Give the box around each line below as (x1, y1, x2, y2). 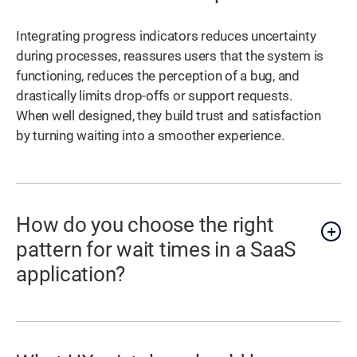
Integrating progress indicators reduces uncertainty (16, 29, 316, 45)
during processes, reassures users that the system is (16, 49, 324, 65)
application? (16, 262, 126, 287)
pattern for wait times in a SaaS (16, 237, 296, 262)
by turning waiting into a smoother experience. (16, 128, 284, 144)
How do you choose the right (16, 213, 274, 237)
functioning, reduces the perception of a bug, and (16, 69, 300, 84)
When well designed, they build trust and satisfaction (16, 108, 321, 124)
